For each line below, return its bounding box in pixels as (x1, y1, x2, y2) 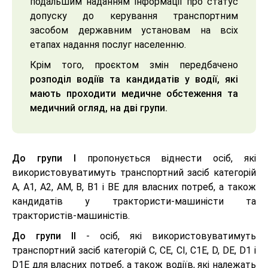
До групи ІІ (12, 230, 76, 242)
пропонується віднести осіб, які (75, 153, 257, 164)
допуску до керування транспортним (30, 10, 238, 22)
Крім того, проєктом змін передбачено (30, 59, 238, 71)
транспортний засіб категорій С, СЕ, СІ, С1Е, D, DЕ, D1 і (12, 245, 256, 256)
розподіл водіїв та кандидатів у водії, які (30, 74, 238, 85)
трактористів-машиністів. (12, 210, 130, 221)
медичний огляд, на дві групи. (30, 102, 167, 114)
